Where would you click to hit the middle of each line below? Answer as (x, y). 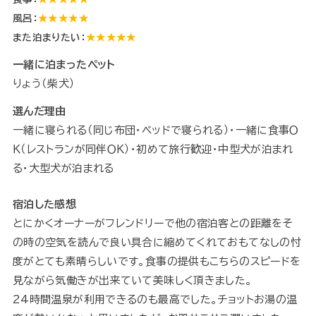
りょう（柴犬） (44, 84)
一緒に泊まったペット (64, 65)
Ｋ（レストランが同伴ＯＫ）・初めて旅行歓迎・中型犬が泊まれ (153, 150)
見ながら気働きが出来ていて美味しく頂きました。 (132, 281)
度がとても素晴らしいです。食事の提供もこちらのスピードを (157, 262)
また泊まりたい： (49, 38)
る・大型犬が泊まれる (63, 169)
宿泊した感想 (44, 205)
